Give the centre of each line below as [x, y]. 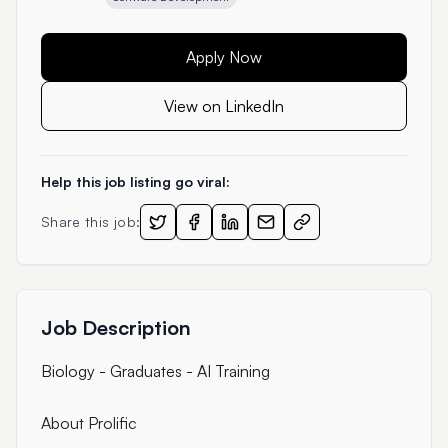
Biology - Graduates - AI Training [155, 371]
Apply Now [224, 57]
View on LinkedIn [224, 106]
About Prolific [89, 423]
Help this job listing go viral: [135, 181]
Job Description [116, 327]
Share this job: [91, 221]
